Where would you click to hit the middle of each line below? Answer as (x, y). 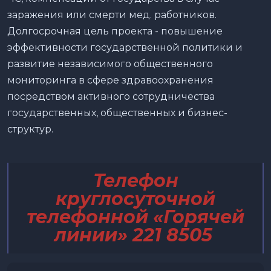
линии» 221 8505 (133, 235)
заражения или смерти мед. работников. (112, 15)
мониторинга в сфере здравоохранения (110, 80)
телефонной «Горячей (135, 217)
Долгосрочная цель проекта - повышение (115, 31)
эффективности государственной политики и (125, 47)
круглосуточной (135, 198)
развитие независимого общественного (110, 64)
